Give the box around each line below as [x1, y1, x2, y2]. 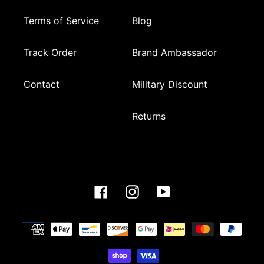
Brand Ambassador [132, 47, 217, 59]
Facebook [107, 184, 151, 197]
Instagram [138, 184, 183, 197]
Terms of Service [24, 15, 99, 27]
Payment [131, 217, 170, 229]
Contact [24, 78, 60, 91]
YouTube [169, 184, 208, 197]
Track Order [24, 47, 77, 59]
